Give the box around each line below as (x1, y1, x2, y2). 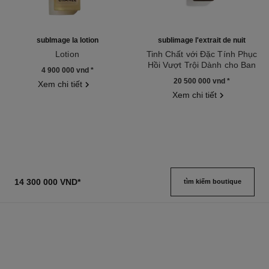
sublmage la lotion (36, 35, 98, 44)
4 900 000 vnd (41, 65, 91, 74)
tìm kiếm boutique (184, 177, 242, 185)
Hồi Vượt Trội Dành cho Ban (147, 59, 256, 70)
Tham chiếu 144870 (141, 70, 218, 80)
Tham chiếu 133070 (6, 59, 83, 70)
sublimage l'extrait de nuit (158, 35, 246, 44)
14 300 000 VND (14, 177, 77, 187)
